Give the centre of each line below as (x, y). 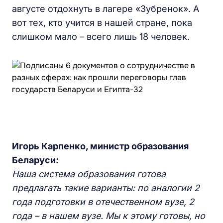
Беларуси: (35, 160)
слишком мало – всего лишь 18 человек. (101, 37)
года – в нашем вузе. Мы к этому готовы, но (109, 216)
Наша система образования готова (89, 174)
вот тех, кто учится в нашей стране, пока (102, 23)
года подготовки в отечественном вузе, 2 (103, 202)
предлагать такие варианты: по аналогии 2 (106, 188)
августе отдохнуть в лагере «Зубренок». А (106, 9)
